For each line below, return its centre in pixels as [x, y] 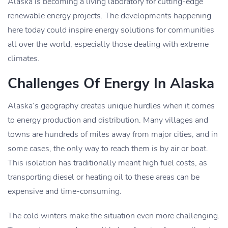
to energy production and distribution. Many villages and [108, 120]
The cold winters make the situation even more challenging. [114, 216]
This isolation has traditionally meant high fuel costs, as [107, 163]
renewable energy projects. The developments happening [109, 16]
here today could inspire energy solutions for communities [111, 30]
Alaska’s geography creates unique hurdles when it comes [111, 106]
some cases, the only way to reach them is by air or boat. [108, 149]
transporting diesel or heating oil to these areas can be [104, 177]
